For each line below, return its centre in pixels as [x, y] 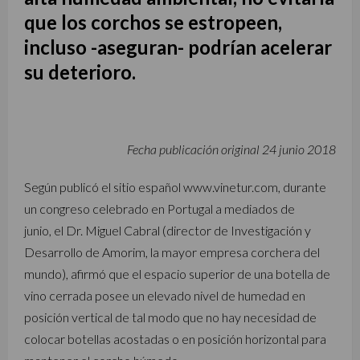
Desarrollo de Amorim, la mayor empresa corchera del [172, 252]
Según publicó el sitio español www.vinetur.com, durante [175, 186]
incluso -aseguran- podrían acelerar [178, 47]
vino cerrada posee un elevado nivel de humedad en [165, 295]
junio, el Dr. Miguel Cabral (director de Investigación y [168, 230]
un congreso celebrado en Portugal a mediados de [160, 208]
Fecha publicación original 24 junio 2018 [231, 149]
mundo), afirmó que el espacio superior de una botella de [177, 273]
